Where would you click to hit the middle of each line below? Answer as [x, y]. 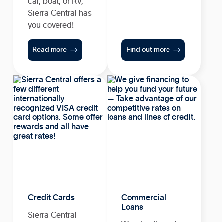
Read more [50, 50]
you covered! [51, 25]
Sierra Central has [59, 13]
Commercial [143, 198]
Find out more [148, 50]
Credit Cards [51, 198]
